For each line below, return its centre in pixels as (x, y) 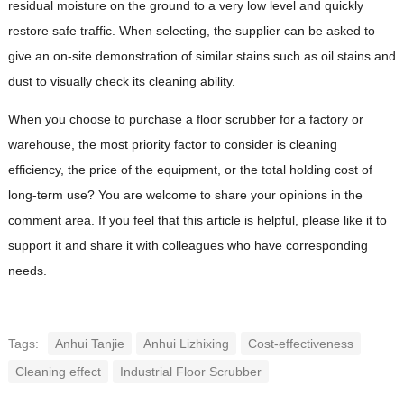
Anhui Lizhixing (186, 343)
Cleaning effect (58, 371)
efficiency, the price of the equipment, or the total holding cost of (190, 169)
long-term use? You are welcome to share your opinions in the (185, 194)
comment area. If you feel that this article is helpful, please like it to (197, 220)
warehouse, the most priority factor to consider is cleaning (172, 144)
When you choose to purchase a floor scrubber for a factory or (185, 119)
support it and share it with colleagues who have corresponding (188, 245)
